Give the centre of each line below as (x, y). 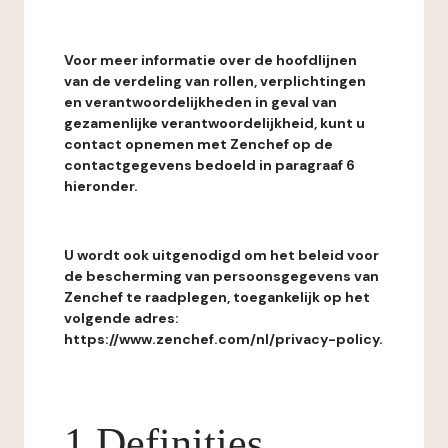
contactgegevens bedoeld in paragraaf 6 (209, 165)
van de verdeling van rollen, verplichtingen (215, 81)
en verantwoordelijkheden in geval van (200, 102)
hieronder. (101, 186)
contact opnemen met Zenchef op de (198, 144)
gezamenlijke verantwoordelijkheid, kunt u (214, 123)
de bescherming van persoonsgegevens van (221, 276)
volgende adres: (121, 318)
